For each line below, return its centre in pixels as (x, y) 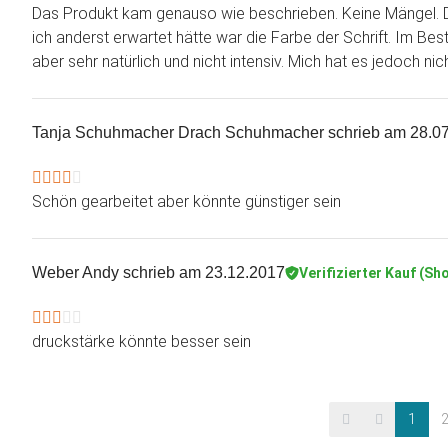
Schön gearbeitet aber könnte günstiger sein (186, 202)
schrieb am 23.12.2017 (202, 273)
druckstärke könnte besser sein (141, 342)
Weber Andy (75, 273)
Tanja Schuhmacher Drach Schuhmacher (178, 133)
